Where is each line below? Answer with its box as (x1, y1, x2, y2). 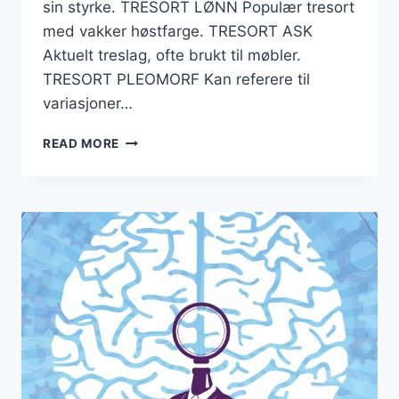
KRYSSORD (118, 151, 191, 166)
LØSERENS (118, 188, 188, 203)
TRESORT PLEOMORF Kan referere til (43, 70, 310, 89)
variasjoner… (43, 94, 133, 113)
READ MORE (43, 136, 120, 151)
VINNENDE (118, 244, 186, 259)
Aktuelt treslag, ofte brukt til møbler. (43, 46, 301, 65)
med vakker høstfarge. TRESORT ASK (43, 22, 313, 41)
